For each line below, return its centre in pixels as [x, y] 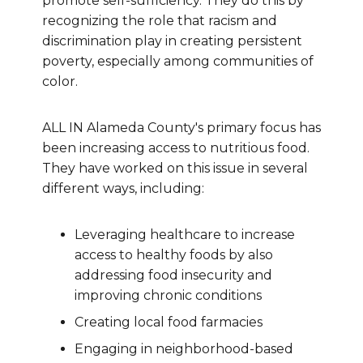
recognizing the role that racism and [160, 21]
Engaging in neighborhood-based [184, 349]
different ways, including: [123, 189]
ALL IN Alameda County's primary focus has [181, 128]
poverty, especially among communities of [178, 62]
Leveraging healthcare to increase [185, 235]
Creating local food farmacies [169, 322]
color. [60, 82]
